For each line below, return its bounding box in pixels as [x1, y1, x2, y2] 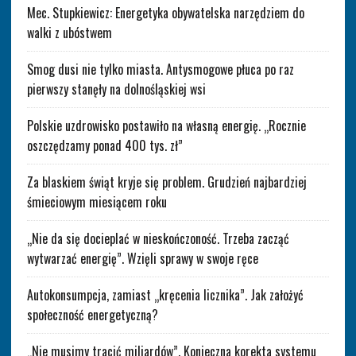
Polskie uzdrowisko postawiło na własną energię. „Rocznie [26, 115, 306, 135]
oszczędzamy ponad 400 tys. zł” [26, 135, 183, 155]
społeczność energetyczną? [26, 304, 158, 324]
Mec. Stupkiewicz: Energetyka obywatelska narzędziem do [26, 2, 304, 22]
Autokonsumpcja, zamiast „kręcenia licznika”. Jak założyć [26, 284, 304, 304]
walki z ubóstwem [26, 22, 112, 42]
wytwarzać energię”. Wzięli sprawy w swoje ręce [26, 248, 258, 268]
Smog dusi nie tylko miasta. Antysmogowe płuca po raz [26, 59, 294, 79]
